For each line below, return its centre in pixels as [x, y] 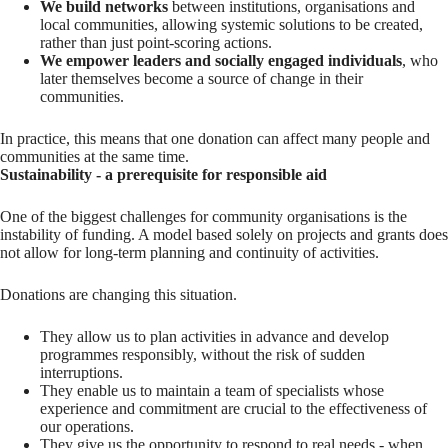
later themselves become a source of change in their [201, 79]
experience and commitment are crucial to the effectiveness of [233, 409]
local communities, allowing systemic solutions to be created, [231, 25]
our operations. [87, 427]
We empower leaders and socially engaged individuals [221, 61]
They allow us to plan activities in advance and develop [214, 337]
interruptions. [81, 373]
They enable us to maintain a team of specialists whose [212, 391]
